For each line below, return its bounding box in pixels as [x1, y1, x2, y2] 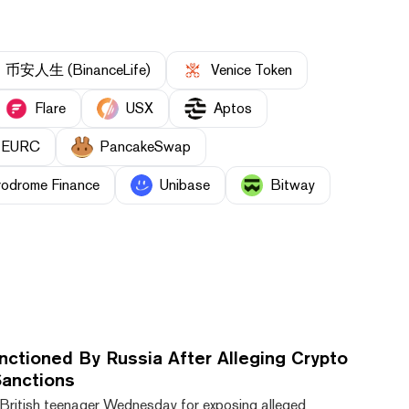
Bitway [270, 176, 315, 194]
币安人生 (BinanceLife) [5, 61, 151, 79]
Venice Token [211, 61, 292, 79]
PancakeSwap [100, 138, 191, 156]
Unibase [160, 176, 210, 194]
